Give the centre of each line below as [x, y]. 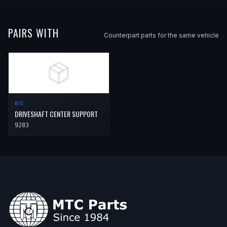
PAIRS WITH [33, 33]
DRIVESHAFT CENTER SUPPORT [56, 113]
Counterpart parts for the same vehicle [161, 35]
